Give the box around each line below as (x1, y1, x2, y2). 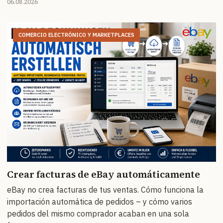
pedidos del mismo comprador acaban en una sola (7, 208, 189, 219)
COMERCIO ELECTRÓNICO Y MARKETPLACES (18, 31, 134, 38)
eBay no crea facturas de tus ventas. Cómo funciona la (7, 184, 204, 195)
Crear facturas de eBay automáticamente (7, 167, 200, 181)
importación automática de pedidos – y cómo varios (7, 196, 192, 207)
